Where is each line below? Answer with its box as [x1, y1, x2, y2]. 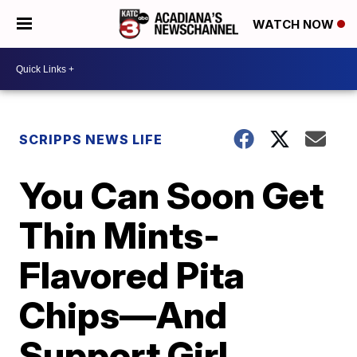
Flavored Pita [19, 253, 245, 297]
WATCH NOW [253, 17, 337, 33]
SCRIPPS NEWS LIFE [19, 131, 163, 147]
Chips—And [19, 292, 228, 337]
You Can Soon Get [19, 173, 324, 218]
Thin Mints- [19, 213, 221, 257]
